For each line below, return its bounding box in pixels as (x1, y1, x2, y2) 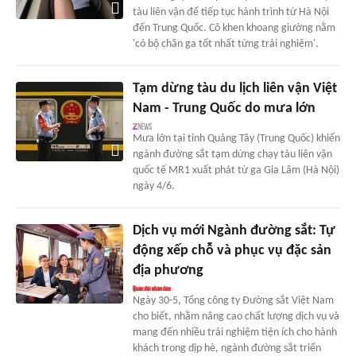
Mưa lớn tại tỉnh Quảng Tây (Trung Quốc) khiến (132, 132, 340, 145)
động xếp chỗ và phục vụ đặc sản (132, 242, 331, 258)
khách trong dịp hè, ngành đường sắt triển (132, 342, 321, 354)
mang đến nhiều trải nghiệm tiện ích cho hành (132, 326, 337, 339)
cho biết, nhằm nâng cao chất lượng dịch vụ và (132, 310, 339, 323)
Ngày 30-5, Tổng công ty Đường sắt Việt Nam (132, 294, 334, 307)
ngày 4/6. (132, 180, 175, 192)
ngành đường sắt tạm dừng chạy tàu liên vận (132, 148, 332, 161)
